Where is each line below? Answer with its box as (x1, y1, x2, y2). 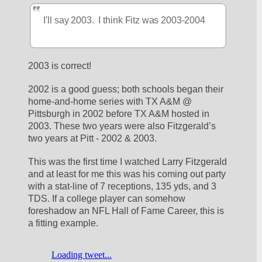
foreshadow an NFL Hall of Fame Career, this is (28, 205, 225, 216)
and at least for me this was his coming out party (28, 168, 226, 179)
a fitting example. (28, 218, 99, 228)
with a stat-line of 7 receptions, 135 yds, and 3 (28, 181, 217, 191)
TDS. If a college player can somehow (28, 193, 186, 204)
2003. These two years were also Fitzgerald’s (28, 120, 216, 131)
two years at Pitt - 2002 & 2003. (28, 133, 157, 143)
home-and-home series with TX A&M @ (28, 96, 192, 106)
